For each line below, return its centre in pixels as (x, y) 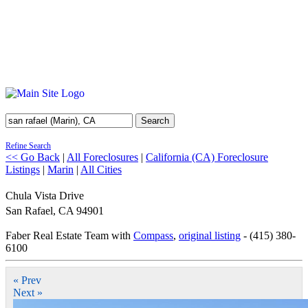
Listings (23, 169)
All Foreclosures (102, 157)
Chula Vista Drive (45, 196)
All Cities (101, 169)
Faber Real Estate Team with (69, 235)
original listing (210, 235)
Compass (153, 235)
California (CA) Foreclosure (207, 157)
